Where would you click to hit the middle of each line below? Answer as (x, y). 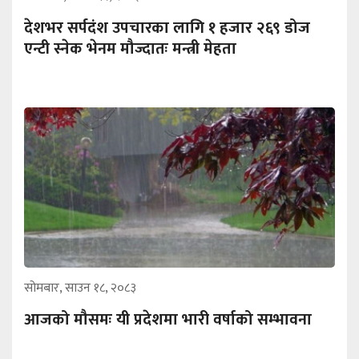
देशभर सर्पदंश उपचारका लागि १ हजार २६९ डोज (167, 28)
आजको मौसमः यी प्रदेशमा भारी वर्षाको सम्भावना (168, 319)
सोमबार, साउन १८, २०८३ (80, 288)
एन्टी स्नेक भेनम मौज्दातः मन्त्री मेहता (130, 48)
